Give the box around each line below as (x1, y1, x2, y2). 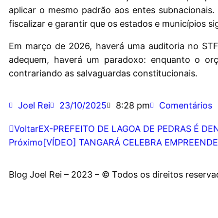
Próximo (9, 137, 43, 147)
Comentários (159, 100, 212, 110)
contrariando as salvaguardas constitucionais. (9, 68, 198, 78)
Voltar (14, 124, 38, 134)
